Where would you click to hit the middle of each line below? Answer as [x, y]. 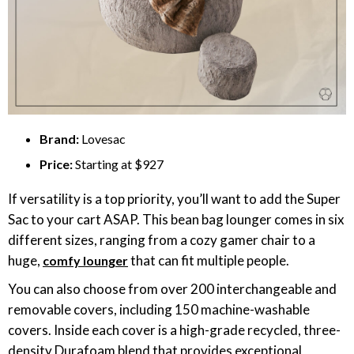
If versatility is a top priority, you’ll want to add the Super [174, 199]
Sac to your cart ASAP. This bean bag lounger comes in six [176, 219]
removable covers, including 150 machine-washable [159, 309]
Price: [57, 164]
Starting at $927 [119, 164]
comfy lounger [85, 260]
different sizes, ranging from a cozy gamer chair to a [162, 240]
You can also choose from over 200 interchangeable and [172, 289]
